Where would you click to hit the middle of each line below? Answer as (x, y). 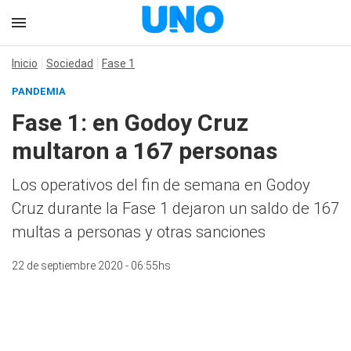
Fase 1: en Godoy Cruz (130, 123)
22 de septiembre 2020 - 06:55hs (91, 266)
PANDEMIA (39, 91)
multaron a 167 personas (145, 151)
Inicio (25, 63)
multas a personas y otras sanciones (139, 232)
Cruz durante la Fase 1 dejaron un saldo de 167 (175, 208)
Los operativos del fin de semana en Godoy (161, 185)
